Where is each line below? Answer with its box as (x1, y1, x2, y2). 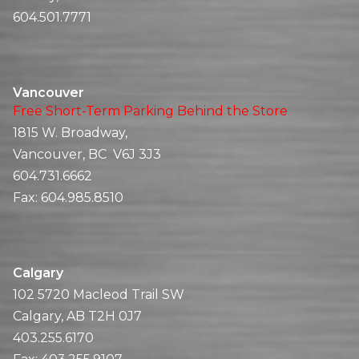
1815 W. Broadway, (13, 124, 127, 140)
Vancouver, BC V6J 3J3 (13, 146, 161, 162)
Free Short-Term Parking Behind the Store (13, 103, 288, 119)
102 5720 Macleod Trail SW (13, 286, 184, 302)
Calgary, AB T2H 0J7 (13, 308, 142, 324)
